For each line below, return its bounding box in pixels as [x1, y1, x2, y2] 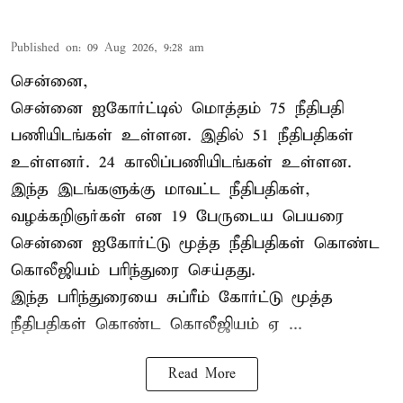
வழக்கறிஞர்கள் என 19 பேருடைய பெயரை [11, 206, 344, 228]
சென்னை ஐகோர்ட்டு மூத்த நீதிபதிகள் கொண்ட [11, 233, 380, 255]
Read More [167, 366, 236, 383]
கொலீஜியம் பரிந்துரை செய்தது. [11, 260, 255, 282]
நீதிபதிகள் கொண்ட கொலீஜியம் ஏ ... [11, 314, 302, 336]
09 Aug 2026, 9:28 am [87, 40, 204, 57]
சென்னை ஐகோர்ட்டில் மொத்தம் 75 [11, 98, 295, 120]
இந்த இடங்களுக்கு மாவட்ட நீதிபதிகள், [11, 179, 310, 201]
